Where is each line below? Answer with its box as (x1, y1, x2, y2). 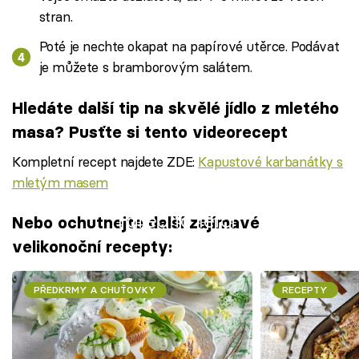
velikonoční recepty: (12, 236, 172, 257)
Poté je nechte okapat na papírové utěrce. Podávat (38, 38, 340, 54)
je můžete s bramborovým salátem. (38, 58, 252, 75)
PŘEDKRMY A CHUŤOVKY (34, 283, 157, 296)
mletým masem (12, 173, 108, 191)
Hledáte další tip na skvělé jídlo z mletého (12, 97, 339, 118)
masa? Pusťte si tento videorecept (12, 121, 288, 142)
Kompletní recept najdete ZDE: (12, 152, 199, 170)
